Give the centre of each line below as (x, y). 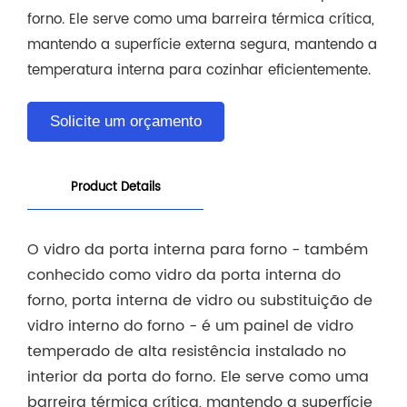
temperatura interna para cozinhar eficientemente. (199, 70)
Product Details (115, 187)
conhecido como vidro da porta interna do (184, 275)
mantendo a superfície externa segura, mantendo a (202, 45)
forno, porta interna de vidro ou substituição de (200, 300)
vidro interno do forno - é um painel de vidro (190, 326)
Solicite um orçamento (126, 121)
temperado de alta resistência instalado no (187, 351)
